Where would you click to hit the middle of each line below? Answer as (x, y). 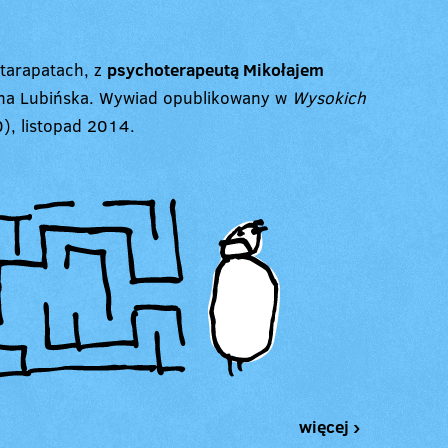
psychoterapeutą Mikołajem (215, 69)
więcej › (329, 427)
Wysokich (329, 97)
